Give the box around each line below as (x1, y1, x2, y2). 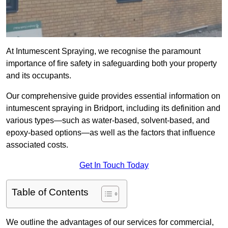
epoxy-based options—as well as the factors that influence (6, 128, 215, 137)
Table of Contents (12, 187, 89, 198)
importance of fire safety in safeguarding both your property (6, 59, 217, 68)
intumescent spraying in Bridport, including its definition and (6, 104, 220, 113)
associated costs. (6, 140, 68, 150)
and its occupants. (6, 71, 71, 80)
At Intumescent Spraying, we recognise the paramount (6, 47, 201, 56)
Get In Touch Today (79, 161, 149, 170)
